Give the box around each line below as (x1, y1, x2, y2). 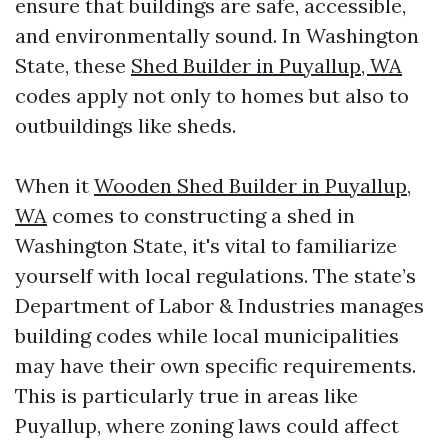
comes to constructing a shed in (47, 203, 355, 228)
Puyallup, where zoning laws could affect (15, 413, 399, 438)
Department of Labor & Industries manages (15, 293, 424, 318)
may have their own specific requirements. (15, 353, 416, 378)
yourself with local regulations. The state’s (15, 263, 416, 288)
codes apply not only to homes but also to (15, 83, 409, 108)
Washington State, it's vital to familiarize (15, 233, 397, 258)
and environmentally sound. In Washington (15, 23, 419, 48)
